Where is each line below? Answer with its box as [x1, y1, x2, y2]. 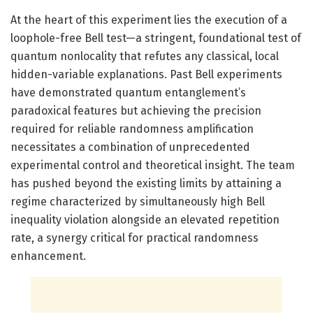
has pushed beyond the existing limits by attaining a [10, 176, 282, 190]
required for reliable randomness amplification [10, 122, 254, 136]
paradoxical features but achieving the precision [10, 103, 261, 117]
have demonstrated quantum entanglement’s [10, 85, 246, 99]
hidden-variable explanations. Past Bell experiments [10, 67, 282, 81]
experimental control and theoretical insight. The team [10, 158, 295, 172]
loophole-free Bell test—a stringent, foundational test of [10, 31, 301, 45]
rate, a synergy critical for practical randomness [10, 231, 259, 245]
